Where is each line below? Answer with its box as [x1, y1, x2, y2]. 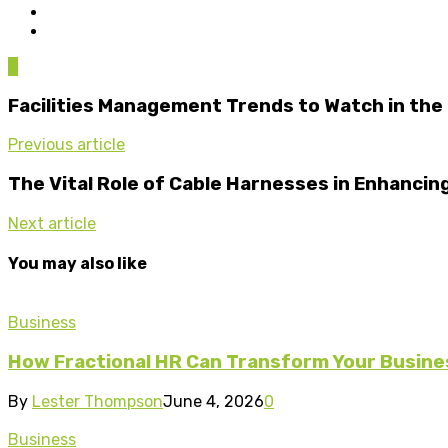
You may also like [8, 254, 147, 274]
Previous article [8, 135, 125, 155]
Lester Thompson [32, 391, 163, 411]
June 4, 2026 [163, 391, 264, 411]
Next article [8, 213, 96, 233]
